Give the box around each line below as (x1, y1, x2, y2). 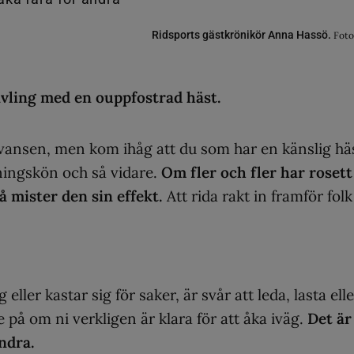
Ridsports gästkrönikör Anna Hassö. (152, 28, 334, 41)
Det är (307, 308, 352, 328)
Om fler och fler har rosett (157, 162, 352, 182)
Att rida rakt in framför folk (163, 186, 352, 205)
